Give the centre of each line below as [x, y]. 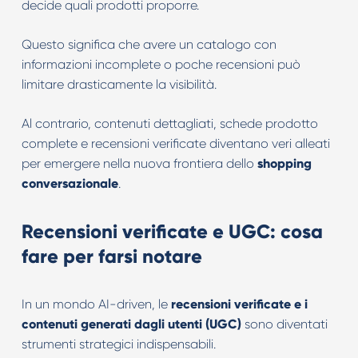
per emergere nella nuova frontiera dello [139, 163]
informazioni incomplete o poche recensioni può [161, 64]
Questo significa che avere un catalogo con [149, 44]
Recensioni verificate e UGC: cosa [172, 231]
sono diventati [284, 324]
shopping [284, 163]
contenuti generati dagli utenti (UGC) [131, 324]
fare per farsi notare [111, 256]
